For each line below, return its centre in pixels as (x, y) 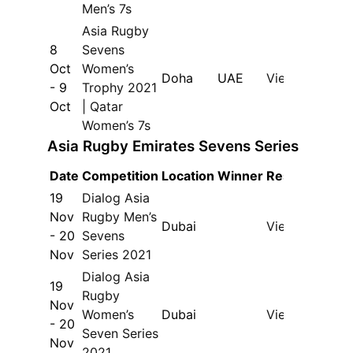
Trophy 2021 (120, 87)
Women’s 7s (117, 125)
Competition (121, 176)
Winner (241, 176)
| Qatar (103, 106)
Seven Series (121, 334)
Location (188, 176)
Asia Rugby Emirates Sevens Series (173, 146)
